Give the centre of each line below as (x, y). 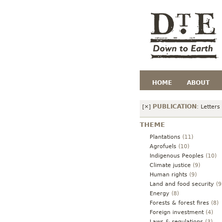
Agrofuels (163, 146)
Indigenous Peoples (177, 156)
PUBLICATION (175, 107)
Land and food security (182, 184)
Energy (160, 193)
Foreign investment (177, 212)
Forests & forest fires (179, 203)
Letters (210, 107)
